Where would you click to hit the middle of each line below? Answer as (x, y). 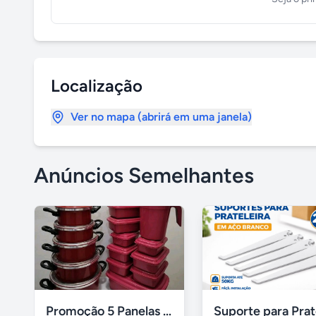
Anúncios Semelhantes (144, 175)
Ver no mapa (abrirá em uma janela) (161, 117)
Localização (97, 86)
